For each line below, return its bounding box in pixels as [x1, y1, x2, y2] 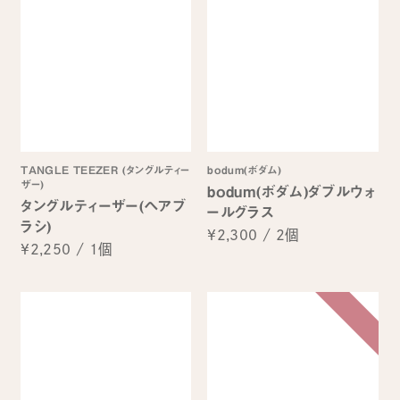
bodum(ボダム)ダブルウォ [207, 183, 377, 199]
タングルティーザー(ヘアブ [21, 197, 187, 213]
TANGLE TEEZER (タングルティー [21, 163, 190, 175]
